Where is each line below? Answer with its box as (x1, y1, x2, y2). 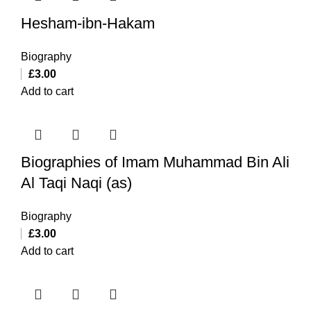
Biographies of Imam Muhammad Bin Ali (21, 153, 289, 171)
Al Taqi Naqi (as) (21, 174, 132, 192)
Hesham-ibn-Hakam (21, 14, 155, 32)
